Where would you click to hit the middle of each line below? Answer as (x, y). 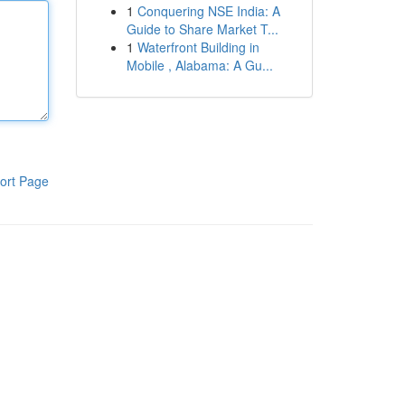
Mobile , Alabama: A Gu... (199, 65)
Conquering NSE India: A (208, 11)
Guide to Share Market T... (202, 29)
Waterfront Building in (198, 47)
